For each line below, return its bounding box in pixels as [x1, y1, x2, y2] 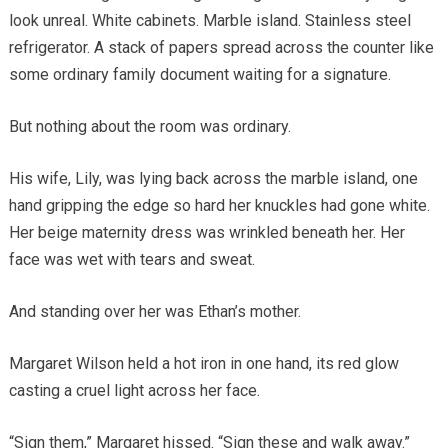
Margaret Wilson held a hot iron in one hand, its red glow [8, 353, 399, 373]
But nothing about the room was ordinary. [8, 116, 291, 136]
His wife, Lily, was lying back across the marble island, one [8, 168, 418, 188]
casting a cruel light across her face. [8, 380, 260, 400]
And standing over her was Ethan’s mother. [8, 301, 301, 321]
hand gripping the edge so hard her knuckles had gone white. [8, 195, 430, 215]
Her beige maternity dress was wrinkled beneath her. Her [8, 222, 405, 242]
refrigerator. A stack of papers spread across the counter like [8, 37, 434, 57]
